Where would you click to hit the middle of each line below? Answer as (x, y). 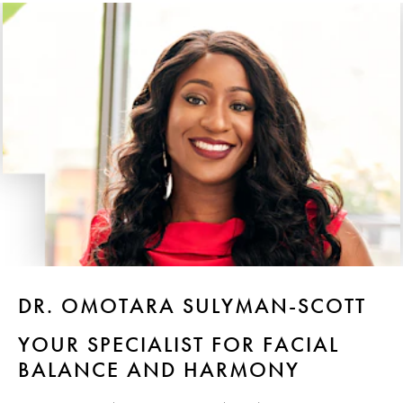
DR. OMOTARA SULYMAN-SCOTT (192, 306)
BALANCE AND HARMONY (159, 370)
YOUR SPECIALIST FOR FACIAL (179, 345)
